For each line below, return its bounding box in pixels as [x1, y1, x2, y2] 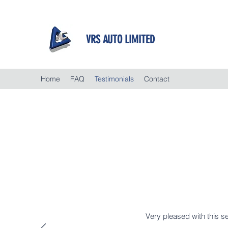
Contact [144, 74, 169, 83]
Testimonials [95, 74, 134, 83]
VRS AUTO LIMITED [86, 33, 155, 46]
